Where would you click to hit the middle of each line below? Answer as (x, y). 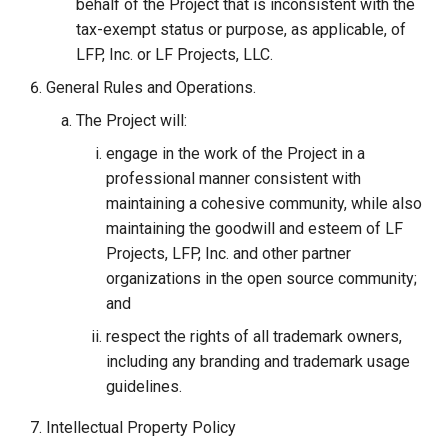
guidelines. (144, 386)
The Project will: (131, 120)
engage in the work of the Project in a (235, 153)
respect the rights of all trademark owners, (254, 336)
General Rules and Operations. (151, 87)
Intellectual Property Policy (141, 427)
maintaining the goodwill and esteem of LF (254, 228)
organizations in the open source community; (261, 278)
